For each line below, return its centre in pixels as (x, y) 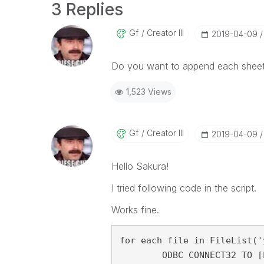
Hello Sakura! (140, 166)
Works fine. (135, 210)
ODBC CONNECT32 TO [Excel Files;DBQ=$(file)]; (141, 255)
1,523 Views (148, 92)
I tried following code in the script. (184, 188)
